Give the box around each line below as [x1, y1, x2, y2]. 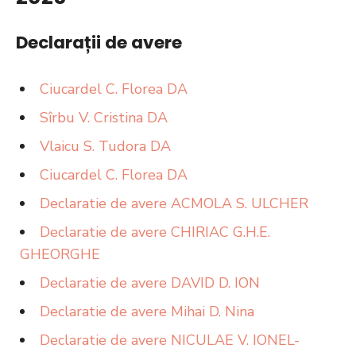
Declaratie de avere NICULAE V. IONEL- [40, 331, 300, 350]
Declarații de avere [16, 30, 182, 55]
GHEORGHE [20, 245, 100, 264]
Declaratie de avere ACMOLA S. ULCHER [40, 194, 308, 213]
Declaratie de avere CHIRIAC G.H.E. [40, 222, 270, 242]
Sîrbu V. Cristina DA [40, 108, 168, 127]
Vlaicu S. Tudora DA [40, 137, 171, 156]
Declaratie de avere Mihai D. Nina [40, 302, 254, 321]
